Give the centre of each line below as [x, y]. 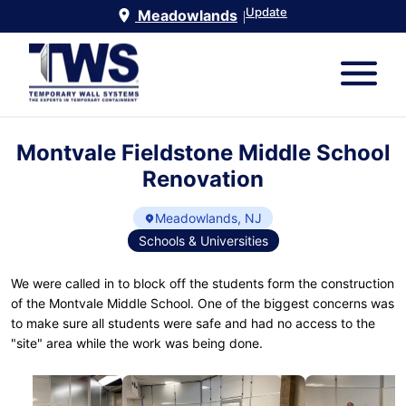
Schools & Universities [203, 241]
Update [266, 12]
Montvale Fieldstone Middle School [203, 153]
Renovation [203, 179]
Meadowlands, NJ [208, 218]
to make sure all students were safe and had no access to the [193, 324]
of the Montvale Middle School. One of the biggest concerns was [203, 304]
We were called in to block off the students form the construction [203, 284]
